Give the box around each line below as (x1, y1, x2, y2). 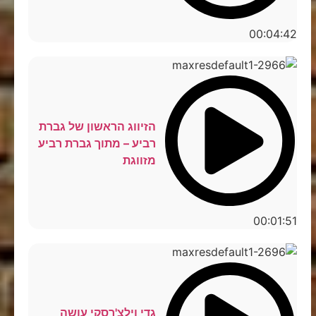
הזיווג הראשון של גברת (38, 119, 156, 133)
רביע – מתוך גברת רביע (37, 135, 156, 150)
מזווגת (122, 152, 156, 167)
